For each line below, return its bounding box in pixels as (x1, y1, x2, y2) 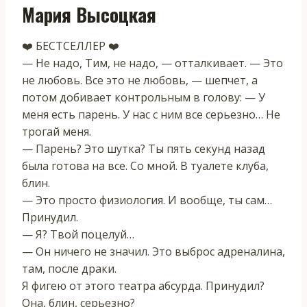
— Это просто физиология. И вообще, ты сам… (22, 192, 272, 208)
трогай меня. (22, 123, 91, 139)
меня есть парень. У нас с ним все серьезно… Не (22, 106, 280, 122)
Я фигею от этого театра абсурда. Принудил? (22, 278, 265, 293)
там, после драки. (22, 260, 116, 276)
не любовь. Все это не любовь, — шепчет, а (22, 72, 258, 88)
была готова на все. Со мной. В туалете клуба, (22, 158, 269, 173)
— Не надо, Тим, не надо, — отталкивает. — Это (22, 55, 283, 71)
